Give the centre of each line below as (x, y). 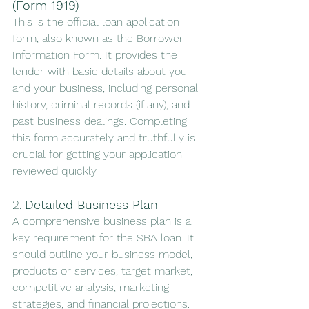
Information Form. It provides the (97, 55)
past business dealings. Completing (101, 121)
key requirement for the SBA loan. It (105, 238)
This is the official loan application (98, 22)
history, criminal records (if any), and (103, 105)
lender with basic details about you (101, 72)
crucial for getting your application (99, 154)
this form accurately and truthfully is (106, 138)
